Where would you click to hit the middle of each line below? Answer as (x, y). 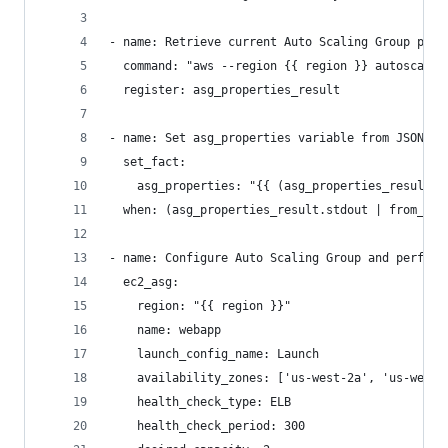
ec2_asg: (144, 282)
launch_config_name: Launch (214, 354)
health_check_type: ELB (200, 402)
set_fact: (147, 162)
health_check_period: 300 (207, 426)
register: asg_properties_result (224, 90)
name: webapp (165, 330)
